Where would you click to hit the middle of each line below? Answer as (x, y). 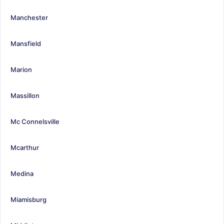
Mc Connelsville (35, 121)
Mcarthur (25, 147)
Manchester (29, 17)
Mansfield (26, 43)
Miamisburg (28, 199)
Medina (22, 173)
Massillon (25, 95)
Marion (21, 69)
